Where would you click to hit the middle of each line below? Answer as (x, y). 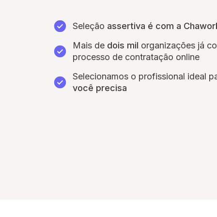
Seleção (90, 26)
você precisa (100, 88)
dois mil (123, 45)
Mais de (90, 45)
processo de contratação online (136, 57)
